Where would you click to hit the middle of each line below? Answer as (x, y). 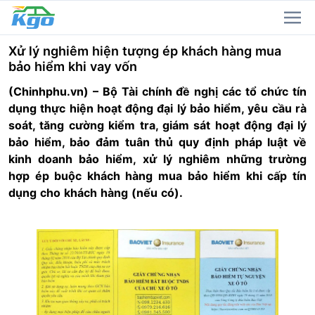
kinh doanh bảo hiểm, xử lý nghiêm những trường (157, 159)
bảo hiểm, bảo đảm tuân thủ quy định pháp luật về (157, 142)
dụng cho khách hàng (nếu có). (96, 193)
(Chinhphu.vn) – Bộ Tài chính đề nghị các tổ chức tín (157, 91)
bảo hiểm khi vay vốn (73, 66)
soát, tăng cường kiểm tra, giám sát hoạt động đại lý (157, 125)
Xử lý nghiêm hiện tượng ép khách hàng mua (145, 51)
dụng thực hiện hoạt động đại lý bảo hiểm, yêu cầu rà (157, 108)
